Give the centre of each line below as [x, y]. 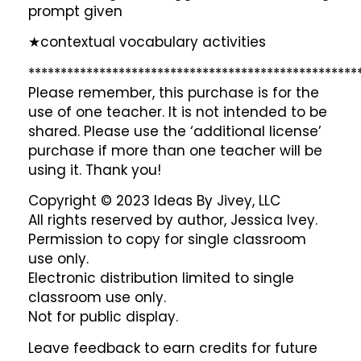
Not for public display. [103, 317]
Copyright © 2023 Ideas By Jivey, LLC [154, 201]
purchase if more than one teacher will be [175, 150]
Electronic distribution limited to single [161, 278]
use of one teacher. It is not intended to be [178, 112]
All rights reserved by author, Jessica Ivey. [173, 220]
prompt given [75, 11]
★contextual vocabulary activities [147, 42]
